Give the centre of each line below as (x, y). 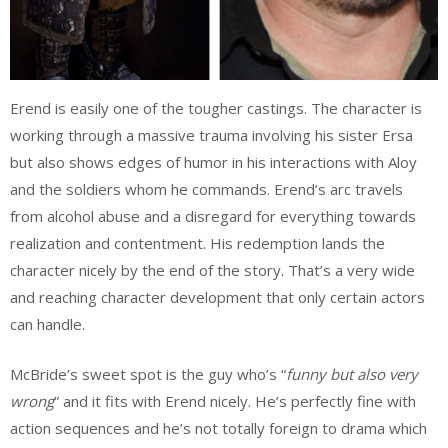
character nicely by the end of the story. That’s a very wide (212, 270)
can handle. (47, 324)
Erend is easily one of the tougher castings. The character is (216, 108)
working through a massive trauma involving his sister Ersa (211, 135)
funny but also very (352, 373)
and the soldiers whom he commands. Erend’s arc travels (206, 189)
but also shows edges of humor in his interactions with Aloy (213, 162)
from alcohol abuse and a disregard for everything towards (213, 216)
